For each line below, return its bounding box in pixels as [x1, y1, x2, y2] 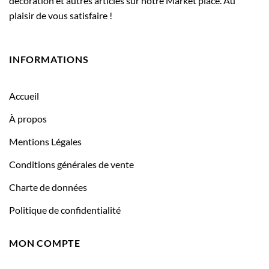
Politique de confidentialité [9, 204, 121, 216]
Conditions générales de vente [9, 158, 134, 170]
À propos [9, 112, 47, 124]
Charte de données [9, 181, 87, 193]
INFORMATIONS [9, 53, 89, 65]
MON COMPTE [9, 237, 80, 249]
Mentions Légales [9, 135, 82, 147]
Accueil [9, 89, 39, 101]
